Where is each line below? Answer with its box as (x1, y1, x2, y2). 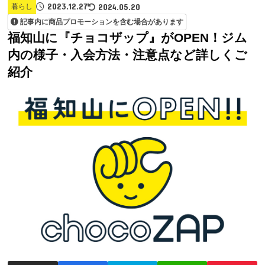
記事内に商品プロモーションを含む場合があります (20, 18, 183, 27)
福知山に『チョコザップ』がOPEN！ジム (8, 31, 248, 46)
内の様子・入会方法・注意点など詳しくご (8, 48, 248, 63)
